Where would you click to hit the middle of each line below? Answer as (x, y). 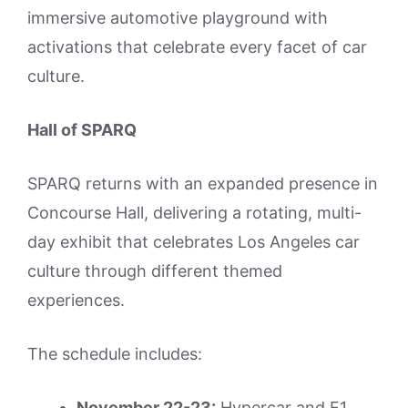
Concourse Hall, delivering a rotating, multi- (194, 213)
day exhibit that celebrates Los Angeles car (194, 242)
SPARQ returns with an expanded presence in (203, 184)
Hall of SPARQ (82, 130)
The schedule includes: (115, 354)
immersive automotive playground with (178, 18)
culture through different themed (155, 271)
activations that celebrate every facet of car (197, 47)
